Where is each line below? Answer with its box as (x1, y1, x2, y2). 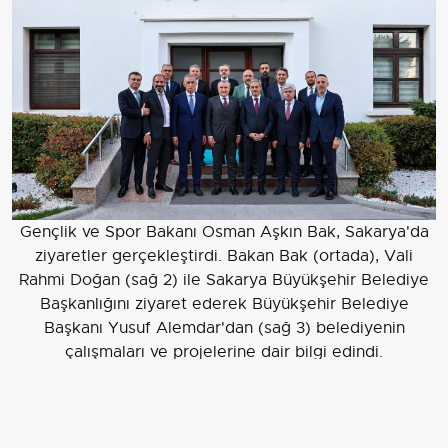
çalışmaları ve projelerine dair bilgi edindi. (65, 342, 383, 363)
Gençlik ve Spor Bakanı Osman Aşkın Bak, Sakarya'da (19, 222, 429, 243)
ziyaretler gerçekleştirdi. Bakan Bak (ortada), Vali (35, 246, 413, 267)
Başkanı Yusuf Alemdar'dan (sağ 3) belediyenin (43, 318, 405, 339)
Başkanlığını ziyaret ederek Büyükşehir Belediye (39, 294, 409, 315)
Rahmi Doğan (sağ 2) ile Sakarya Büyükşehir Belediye (19, 270, 429, 291)
